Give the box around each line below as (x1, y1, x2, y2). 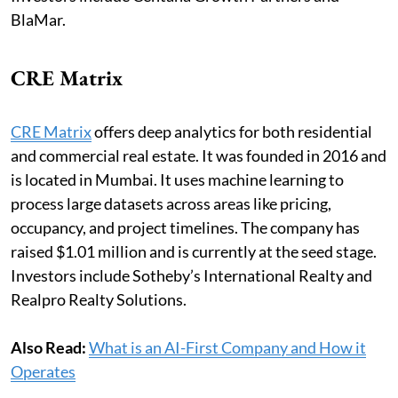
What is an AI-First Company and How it (89, 338, 366, 357)
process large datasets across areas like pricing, (11, 194, 331, 213)
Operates (11, 362, 76, 381)
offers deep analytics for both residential (92, 122, 372, 141)
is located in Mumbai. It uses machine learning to (11, 170, 344, 189)
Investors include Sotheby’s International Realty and (11, 266, 372, 285)
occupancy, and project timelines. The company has (11, 218, 360, 237)
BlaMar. (11, 10, 66, 29)
